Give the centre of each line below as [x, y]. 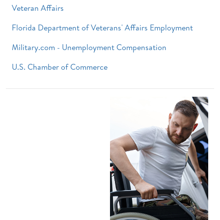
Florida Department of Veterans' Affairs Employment [102, 27]
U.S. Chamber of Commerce [60, 67]
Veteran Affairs [38, 8]
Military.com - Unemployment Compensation [89, 47]
